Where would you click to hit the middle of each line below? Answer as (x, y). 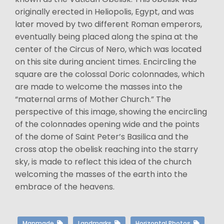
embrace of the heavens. (65, 187)
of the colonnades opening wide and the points (107, 124)
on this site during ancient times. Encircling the (106, 62)
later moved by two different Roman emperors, (108, 24)
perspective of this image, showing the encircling (111, 112)
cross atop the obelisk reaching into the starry (106, 149)
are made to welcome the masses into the (99, 87)
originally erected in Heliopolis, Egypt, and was (104, 12)
